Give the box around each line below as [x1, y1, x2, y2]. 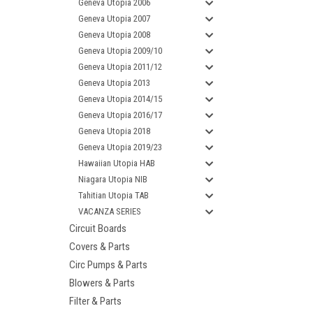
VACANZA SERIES [78, 206, 141, 217]
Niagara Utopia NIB [78, 174, 147, 184]
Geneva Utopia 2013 [78, 78, 150, 88]
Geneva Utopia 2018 [78, 126, 150, 136]
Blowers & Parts [69, 277, 135, 289]
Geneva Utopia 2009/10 [78, 45, 162, 56]
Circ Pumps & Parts [69, 259, 147, 271]
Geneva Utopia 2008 [78, 29, 150, 40]
